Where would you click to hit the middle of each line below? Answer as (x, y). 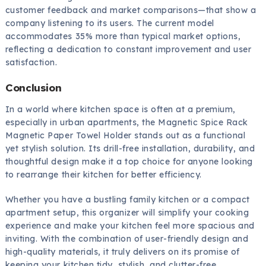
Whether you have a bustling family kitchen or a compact (127, 199)
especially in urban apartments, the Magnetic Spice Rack (126, 122)
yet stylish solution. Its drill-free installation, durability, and (130, 148)
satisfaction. (31, 62)
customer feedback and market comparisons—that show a (131, 10)
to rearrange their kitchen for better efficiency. (103, 174)
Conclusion (33, 87)
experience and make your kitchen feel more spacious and (130, 225)
